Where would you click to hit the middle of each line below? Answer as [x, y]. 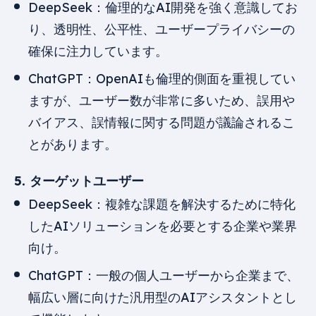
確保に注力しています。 [98, 51]
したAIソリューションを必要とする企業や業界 [163, 226]
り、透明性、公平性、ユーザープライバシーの [162, 29]
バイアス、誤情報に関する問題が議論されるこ [162, 122]
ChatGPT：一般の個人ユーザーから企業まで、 [164, 275]
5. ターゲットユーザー [79, 181]
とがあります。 [73, 144]
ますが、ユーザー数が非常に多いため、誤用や [162, 100]
